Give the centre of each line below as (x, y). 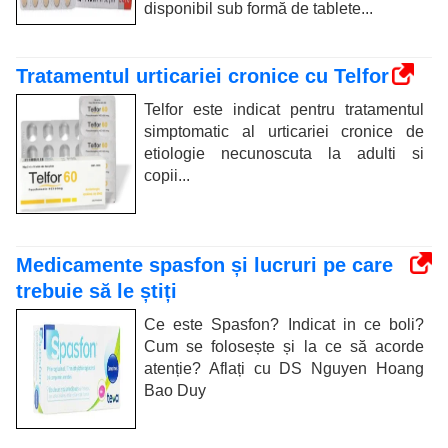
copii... (167, 175)
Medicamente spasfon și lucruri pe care (204, 264)
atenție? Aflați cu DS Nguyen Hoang (284, 368)
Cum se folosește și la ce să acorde (284, 346)
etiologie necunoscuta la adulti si (284, 153)
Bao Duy (175, 390)
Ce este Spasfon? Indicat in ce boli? (284, 324)
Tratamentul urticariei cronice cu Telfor (202, 75)
